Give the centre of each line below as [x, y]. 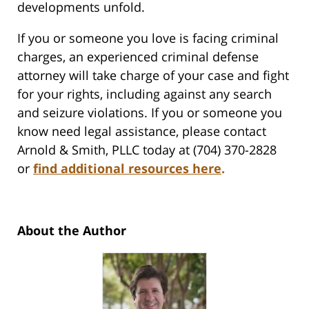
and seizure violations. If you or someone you [150, 113]
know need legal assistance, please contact [142, 131]
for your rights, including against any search [144, 94]
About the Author [72, 231]
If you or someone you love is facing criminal [148, 38]
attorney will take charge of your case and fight [153, 76]
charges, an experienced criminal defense [138, 57]
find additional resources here [127, 169]
